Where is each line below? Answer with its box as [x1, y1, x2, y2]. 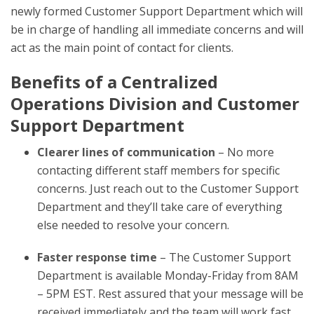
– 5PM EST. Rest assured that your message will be [36, 286, 303, 301]
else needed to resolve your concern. [36, 217, 229, 233]
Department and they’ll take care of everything [36, 199, 282, 214]
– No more [214, 144, 274, 160]
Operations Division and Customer [11, 92, 299, 115]
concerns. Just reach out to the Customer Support [36, 181, 299, 196]
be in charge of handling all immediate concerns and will [11, 22, 303, 37]
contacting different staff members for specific [36, 163, 280, 178]
